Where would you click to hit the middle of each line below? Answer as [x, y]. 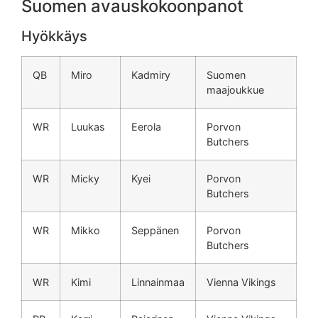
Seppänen [155, 231]
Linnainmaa [158, 283]
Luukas [88, 127]
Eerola [146, 127]
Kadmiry [151, 75]
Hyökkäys [54, 37]
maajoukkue [235, 90]
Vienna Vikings [241, 283]
